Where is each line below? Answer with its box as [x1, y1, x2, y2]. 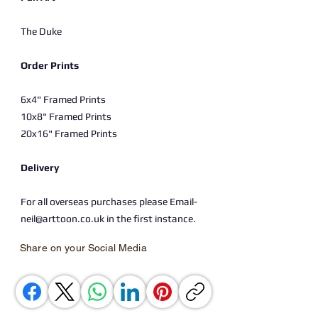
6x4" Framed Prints [21, 94, 106, 105]
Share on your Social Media [20, 242, 147, 253]
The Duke [21, 26, 62, 37]
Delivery [21, 162, 59, 173]
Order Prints [21, 60, 79, 71]
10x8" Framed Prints [21, 111, 111, 122]
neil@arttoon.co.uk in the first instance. [21, 213, 196, 224]
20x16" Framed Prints [21, 128, 117, 139]
